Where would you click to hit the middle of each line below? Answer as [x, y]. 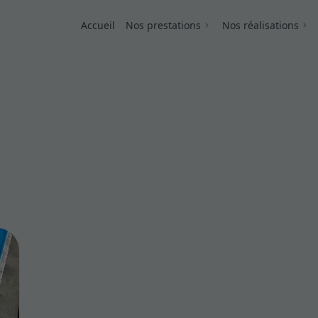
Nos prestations [164, 25]
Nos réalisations [260, 25]
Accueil [98, 25]
